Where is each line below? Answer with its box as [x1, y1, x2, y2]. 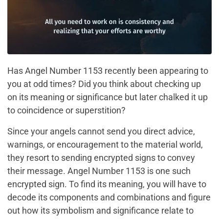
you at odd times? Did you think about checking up [7, 78, 201, 89]
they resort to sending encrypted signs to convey [7, 152, 195, 163]
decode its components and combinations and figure [7, 192, 211, 202]
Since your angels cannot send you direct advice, [7, 126, 195, 136]
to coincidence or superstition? [7, 105, 126, 115]
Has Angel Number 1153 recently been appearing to [7, 65, 208, 76]
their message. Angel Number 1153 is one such [7, 165, 191, 176]
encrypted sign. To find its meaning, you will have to [7, 178, 206, 189]
